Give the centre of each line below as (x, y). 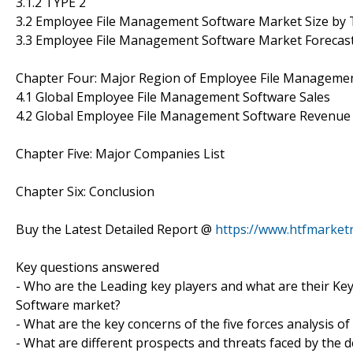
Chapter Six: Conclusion (85, 191)
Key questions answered (87, 267)
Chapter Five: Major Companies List (120, 153)
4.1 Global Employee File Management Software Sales (173, 97)
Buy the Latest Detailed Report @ (115, 229)
